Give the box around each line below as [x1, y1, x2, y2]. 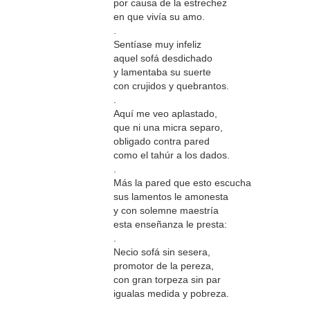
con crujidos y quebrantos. [113, 80, 229, 91]
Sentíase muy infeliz [113, 38, 201, 50]
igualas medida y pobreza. [113, 287, 229, 299]
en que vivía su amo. [113, 10, 205, 22]
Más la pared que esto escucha [113, 176, 251, 188]
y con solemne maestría [113, 204, 219, 216]
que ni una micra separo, [113, 121, 223, 133]
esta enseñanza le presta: [113, 218, 227, 230]
